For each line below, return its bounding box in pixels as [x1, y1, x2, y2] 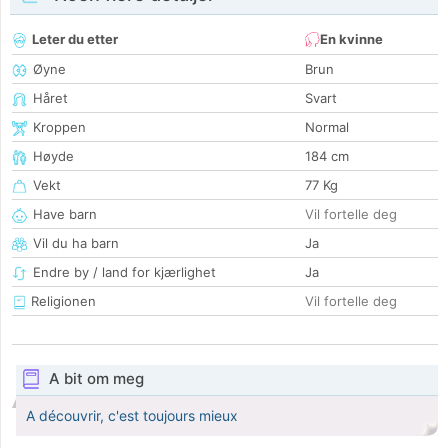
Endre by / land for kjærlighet [33, 264, 216, 281]
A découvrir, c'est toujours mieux [26, 407, 238, 425]
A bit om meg [48, 369, 144, 389]
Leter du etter [32, 31, 118, 48]
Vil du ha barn [33, 235, 119, 252]
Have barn [33, 206, 97, 223]
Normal [305, 119, 349, 136]
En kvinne [320, 31, 383, 48]
